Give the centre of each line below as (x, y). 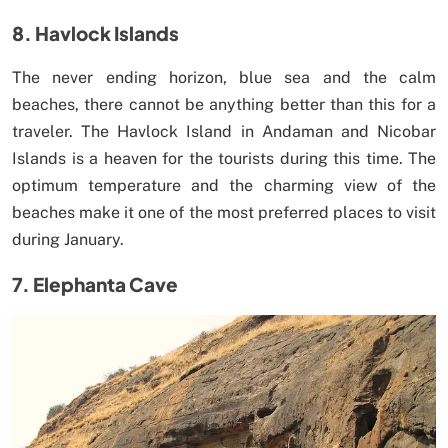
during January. (68, 239)
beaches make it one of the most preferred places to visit (224, 212)
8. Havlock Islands (95, 32)
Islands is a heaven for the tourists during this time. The (224, 158)
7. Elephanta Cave (95, 283)
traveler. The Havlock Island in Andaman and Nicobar (224, 131)
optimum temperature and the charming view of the (224, 185)
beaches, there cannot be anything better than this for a (224, 104)
